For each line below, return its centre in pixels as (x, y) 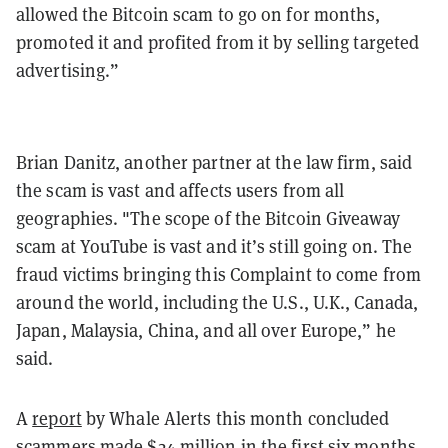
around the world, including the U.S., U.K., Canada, (217, 302)
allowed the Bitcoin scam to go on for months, (198, 14)
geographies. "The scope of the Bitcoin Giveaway (208, 218)
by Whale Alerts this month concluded (235, 418)
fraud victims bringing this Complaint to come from (219, 274)
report (57, 418)
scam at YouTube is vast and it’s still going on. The (214, 246)
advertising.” (68, 70)
